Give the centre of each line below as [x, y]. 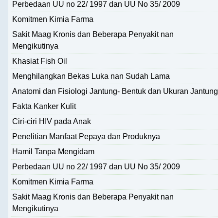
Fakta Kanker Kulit [44, 106]
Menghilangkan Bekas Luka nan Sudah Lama [91, 76]
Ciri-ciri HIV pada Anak [52, 121]
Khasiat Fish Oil [40, 61]
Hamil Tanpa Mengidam [53, 151]
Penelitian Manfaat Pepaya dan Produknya [86, 136]
